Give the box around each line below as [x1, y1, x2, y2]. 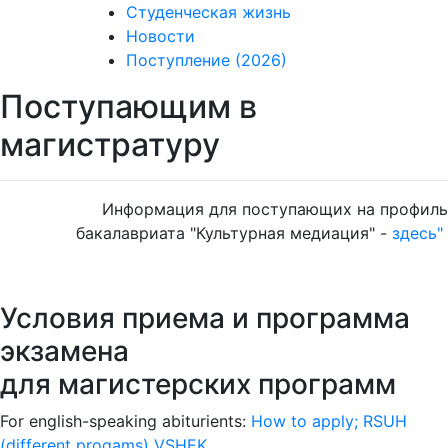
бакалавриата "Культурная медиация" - [76, 223, 392, 243]
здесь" [392, 223, 443, 243]
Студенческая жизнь [125, 2, 291, 22]
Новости [125, 26, 195, 46]
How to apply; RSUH [251, 411, 407, 431]
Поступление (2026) [125, 50, 287, 70]
